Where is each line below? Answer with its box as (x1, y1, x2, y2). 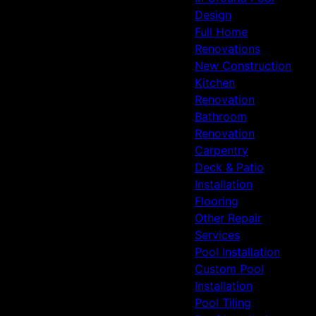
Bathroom (195, 109, 247, 124)
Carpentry (195, 143, 248, 158)
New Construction (195, 59, 291, 73)
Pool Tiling (195, 296, 251, 310)
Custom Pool (195, 262, 264, 276)
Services (195, 228, 240, 243)
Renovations (195, 42, 260, 56)
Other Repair (195, 211, 262, 226)
